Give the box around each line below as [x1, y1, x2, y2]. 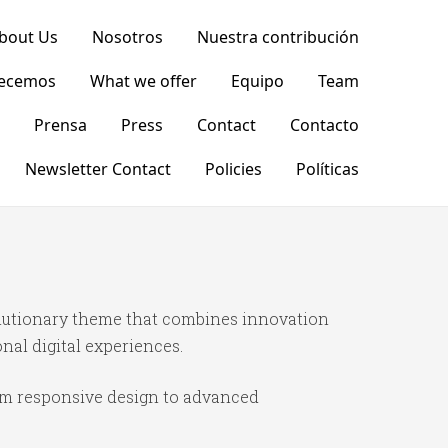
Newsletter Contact [24, 158, 171, 180]
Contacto [289, 114, 359, 136]
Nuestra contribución [196, 26, 359, 48]
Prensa [33, 114, 87, 136]
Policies [204, 158, 262, 180]
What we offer [89, 70, 197, 92]
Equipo [230, 70, 284, 92]
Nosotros [91, 26, 163, 48]
